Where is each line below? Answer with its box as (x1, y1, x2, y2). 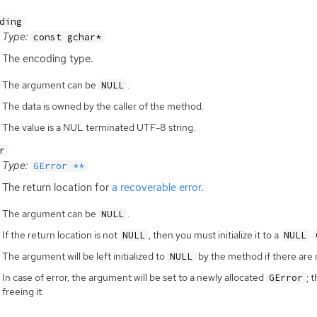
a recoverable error (111, 180, 201, 195)
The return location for (1, 180, 112, 195)
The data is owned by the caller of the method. (1, 100, 204, 113)
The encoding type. (1, 52, 93, 67)
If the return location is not (1, 229, 120, 242)
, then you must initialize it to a (148, 229, 281, 242)
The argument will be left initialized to (1, 250, 167, 263)
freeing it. (1, 285, 44, 299)
